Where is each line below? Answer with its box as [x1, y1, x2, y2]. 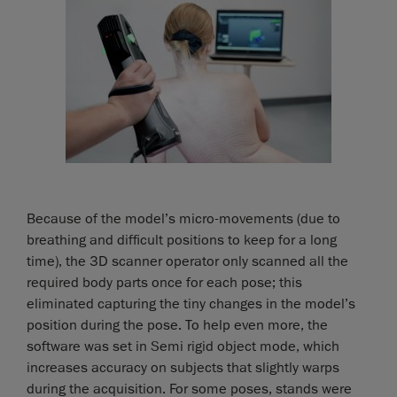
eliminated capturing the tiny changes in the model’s [27, 295, 355, 314]
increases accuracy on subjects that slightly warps [27, 359, 339, 378]
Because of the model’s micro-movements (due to [27, 210, 340, 229]
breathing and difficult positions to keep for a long [27, 231, 337, 250]
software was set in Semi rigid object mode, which [27, 338, 339, 356]
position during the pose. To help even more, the [27, 316, 328, 335]
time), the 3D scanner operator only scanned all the [27, 253, 348, 271]
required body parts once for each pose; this [27, 274, 302, 292]
